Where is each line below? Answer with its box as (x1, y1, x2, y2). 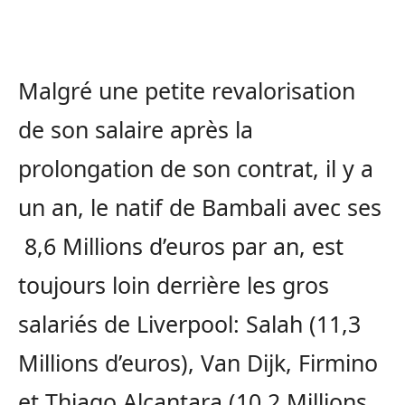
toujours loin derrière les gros (18, 269, 329, 301)
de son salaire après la (18, 114, 253, 146)
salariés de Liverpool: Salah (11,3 (18, 308, 361, 340)
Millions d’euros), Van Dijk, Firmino (18, 347, 378, 379)
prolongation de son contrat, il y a (18, 153, 373, 184)
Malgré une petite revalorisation (18, 75, 355, 107)
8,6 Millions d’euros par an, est (18, 231, 344, 262)
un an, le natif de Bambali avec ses (18, 192, 381, 223)
